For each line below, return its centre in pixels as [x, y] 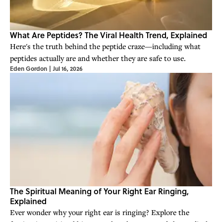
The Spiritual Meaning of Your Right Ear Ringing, [99, 191]
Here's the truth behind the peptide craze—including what [105, 46]
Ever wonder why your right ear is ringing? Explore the [100, 212]
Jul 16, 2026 [68, 68]
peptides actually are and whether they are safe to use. [98, 58]
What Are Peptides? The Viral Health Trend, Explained [109, 35]
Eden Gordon [28, 68]
